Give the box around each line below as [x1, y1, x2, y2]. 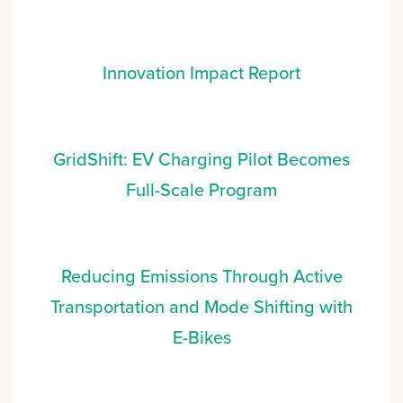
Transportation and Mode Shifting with [50, 296, 353, 318]
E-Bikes [172, 327, 231, 349]
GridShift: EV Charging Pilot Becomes [53, 148, 350, 171]
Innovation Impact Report [103, 62, 300, 85]
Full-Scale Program [126, 179, 277, 201]
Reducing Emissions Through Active [60, 265, 343, 288]
